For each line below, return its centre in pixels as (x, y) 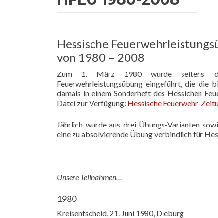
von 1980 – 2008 (101, 57)
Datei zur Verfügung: (92, 103)
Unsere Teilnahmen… (90, 177)
